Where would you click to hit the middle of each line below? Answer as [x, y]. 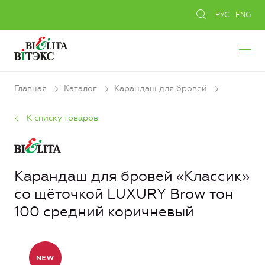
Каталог [80, 88]
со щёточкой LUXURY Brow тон [124, 194]
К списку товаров [62, 118]
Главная [30, 88]
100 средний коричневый [104, 212]
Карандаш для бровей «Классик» [132, 177]
